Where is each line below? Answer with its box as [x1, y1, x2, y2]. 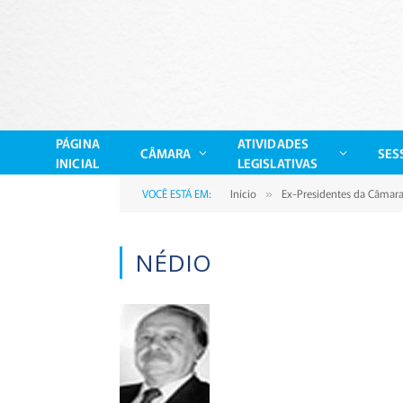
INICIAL [56, 153, 99, 172]
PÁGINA [56, 133, 100, 152]
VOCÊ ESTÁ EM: [142, 185, 211, 201]
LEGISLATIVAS [237, 153, 318, 172]
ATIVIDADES [237, 133, 309, 152]
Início [230, 185, 256, 201]
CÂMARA [139, 143, 192, 162]
